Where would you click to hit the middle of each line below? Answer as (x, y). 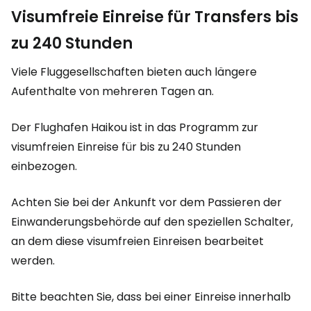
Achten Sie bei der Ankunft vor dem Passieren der (146, 202)
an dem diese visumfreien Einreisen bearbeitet (137, 241)
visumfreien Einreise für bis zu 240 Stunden (126, 147)
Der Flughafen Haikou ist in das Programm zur (135, 127)
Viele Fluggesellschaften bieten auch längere (134, 72)
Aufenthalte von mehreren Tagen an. (112, 91)
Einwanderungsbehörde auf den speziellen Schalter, (152, 222)
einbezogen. (44, 166)
